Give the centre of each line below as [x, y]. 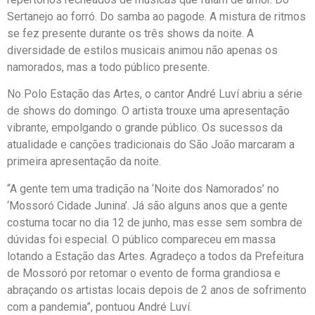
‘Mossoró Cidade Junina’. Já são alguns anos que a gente [147, 205]
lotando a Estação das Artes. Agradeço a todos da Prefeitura [155, 256]
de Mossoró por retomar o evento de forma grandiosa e [144, 273]
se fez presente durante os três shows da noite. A [130, 33]
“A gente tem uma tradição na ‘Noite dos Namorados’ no [143, 188]
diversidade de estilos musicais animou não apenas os [142, 50]
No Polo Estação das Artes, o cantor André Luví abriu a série [155, 94]
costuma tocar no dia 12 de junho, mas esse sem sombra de [155, 222]
